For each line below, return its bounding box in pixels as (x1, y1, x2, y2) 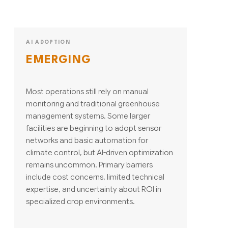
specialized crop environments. (26, 196, 135, 206)
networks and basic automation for (26, 135, 149, 145)
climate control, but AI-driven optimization (26, 147, 174, 157)
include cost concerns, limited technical (26, 172, 165, 182)
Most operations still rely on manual (26, 86, 149, 96)
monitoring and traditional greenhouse (26, 98, 160, 108)
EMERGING (26, 54, 91, 66)
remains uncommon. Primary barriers (26, 159, 153, 169)
